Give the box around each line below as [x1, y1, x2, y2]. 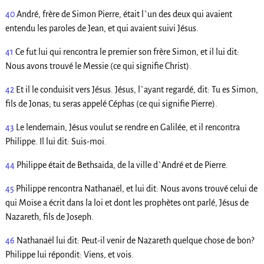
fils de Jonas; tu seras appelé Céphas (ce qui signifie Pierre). [5, 99, 217, 109]
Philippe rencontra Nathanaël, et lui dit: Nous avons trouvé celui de [15, 184, 258, 194]
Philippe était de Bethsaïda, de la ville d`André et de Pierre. [16, 160, 228, 170]
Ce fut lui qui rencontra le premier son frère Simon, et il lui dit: [15, 47, 239, 57]
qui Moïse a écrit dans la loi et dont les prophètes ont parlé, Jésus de [5, 198, 249, 208]
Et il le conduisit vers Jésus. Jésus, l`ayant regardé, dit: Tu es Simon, [15, 85, 258, 95]
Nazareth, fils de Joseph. [5, 212, 94, 222]
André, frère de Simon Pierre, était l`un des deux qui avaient [16, 9, 232, 19]
